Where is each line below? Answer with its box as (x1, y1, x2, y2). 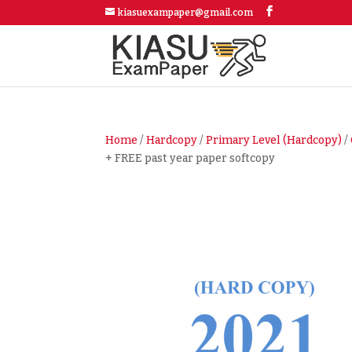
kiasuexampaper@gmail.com (118, 7, 254, 18)
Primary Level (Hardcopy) (206, 134, 343, 147)
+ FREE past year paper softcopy (105, 152, 276, 165)
